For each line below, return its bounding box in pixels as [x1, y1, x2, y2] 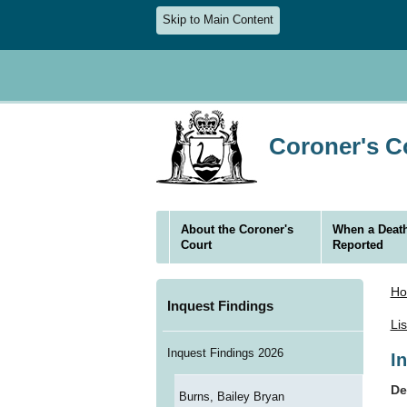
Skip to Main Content [163, 14, 273, 27]
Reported [333, 237, 384, 252]
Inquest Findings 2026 [167, 346, 283, 361]
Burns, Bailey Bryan [178, 390, 284, 404]
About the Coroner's [181, 222, 294, 236]
